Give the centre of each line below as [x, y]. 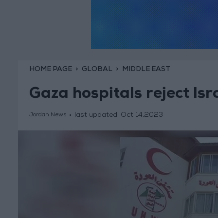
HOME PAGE [50, 69]
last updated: [97, 116]
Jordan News [47, 116]
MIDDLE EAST [146, 69]
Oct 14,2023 [142, 116]
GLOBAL [97, 69]
